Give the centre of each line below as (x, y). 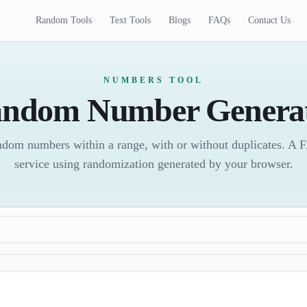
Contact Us (270, 20)
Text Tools (131, 20)
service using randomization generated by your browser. (153, 164)
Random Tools (64, 20)
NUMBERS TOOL (153, 80)
